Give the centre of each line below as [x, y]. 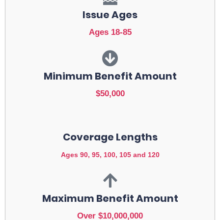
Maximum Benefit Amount [110, 199]
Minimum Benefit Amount [110, 76]
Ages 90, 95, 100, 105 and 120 [110, 155]
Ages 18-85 [110, 32]
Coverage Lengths [110, 137]
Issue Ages [110, 15]
